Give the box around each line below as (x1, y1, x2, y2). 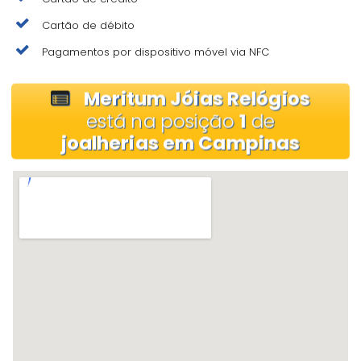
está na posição (86, 107, 239, 134)
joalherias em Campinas (61, 129, 300, 156)
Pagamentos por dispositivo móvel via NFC (42, 44, 269, 60)
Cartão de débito (42, 17, 135, 33)
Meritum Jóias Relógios (85, 85, 309, 112)
